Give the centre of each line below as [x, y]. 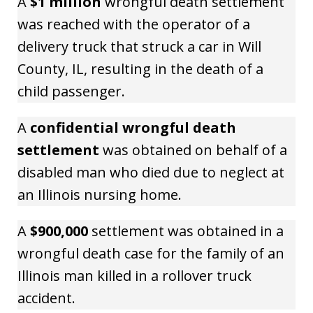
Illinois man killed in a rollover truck [134, 275]
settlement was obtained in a [186, 231]
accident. [46, 298]
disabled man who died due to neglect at [151, 172]
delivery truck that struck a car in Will [139, 46]
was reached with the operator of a [134, 24]
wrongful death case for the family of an [151, 253]
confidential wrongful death [133, 127]
